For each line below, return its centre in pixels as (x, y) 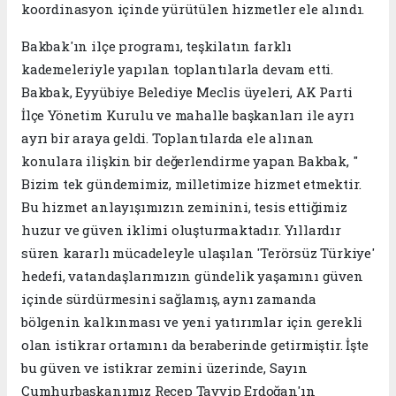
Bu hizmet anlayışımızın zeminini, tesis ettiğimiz (184, 206)
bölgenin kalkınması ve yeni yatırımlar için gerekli (192, 321)
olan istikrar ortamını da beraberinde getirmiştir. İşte (195, 344)
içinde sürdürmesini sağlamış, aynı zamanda (169, 298)
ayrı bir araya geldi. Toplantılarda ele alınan (168, 137)
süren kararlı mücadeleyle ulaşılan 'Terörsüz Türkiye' (198, 252)
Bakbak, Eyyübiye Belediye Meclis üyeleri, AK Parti (187, 91)
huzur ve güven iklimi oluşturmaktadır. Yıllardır (181, 229)
